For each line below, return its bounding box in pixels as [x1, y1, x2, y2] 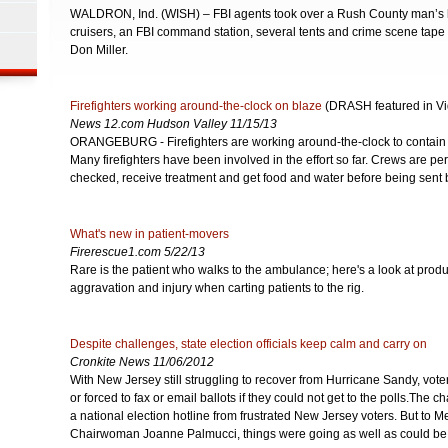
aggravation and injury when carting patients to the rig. [70, 281, 364, 295]
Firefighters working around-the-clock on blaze [70, 99, 322, 113]
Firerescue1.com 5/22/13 [70, 245, 205, 259]
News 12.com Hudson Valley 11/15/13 [70, 117, 277, 131]
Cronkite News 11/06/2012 [70, 355, 214, 369]
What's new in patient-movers [70, 227, 229, 241]
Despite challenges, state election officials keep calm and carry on [70, 337, 427, 351]
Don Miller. [70, 43, 128, 57]
